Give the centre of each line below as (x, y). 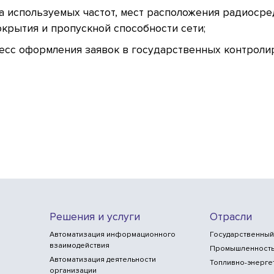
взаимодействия (79, 245)
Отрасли (231, 217)
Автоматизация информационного (112, 234)
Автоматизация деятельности (102, 259)
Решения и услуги (94, 217)
